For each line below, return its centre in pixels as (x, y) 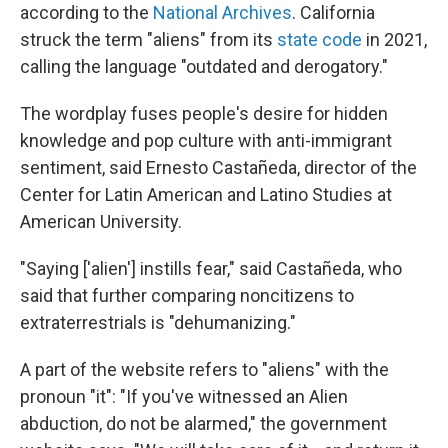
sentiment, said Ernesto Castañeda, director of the (218, 168)
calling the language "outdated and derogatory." (204, 67)
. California (333, 13)
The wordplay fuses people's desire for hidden (204, 114)
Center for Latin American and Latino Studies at (206, 195)
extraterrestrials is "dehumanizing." (158, 323)
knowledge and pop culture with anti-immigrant (206, 141)
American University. (101, 222)
